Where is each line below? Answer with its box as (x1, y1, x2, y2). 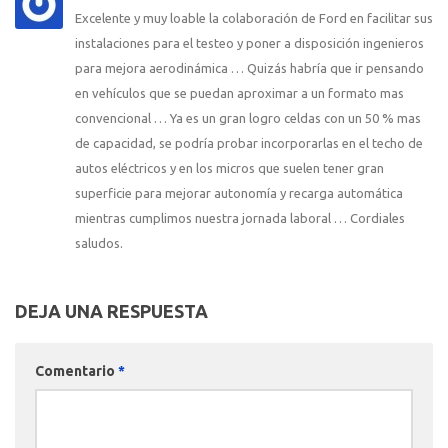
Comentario (35, 363, 118, 380)
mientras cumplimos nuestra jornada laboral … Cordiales (75, 211, 405, 226)
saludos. (75, 236, 123, 251)
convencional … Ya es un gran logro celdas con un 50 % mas (75, 111, 421, 126)
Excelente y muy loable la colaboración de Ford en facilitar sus (75, 11, 433, 26)
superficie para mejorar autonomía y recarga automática (75, 186, 403, 201)
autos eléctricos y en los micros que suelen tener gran (75, 161, 384, 176)
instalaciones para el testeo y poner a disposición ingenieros (75, 36, 424, 51)
